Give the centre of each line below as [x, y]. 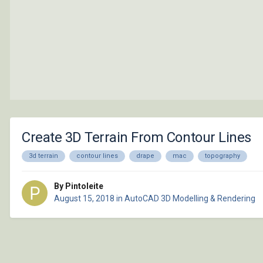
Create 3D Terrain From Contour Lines [136, 137]
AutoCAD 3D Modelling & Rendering [190, 199]
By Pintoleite [79, 186]
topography [222, 156]
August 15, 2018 [84, 199]
